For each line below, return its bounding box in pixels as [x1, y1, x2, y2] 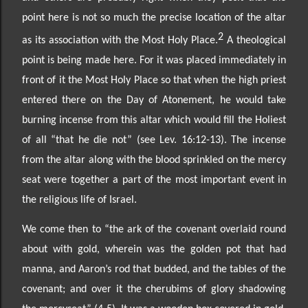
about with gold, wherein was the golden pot [22, 243, 246, 255]
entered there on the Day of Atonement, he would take [22, 94, 286, 106]
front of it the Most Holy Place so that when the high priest [22, 74, 286, 86]
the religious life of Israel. [22, 194, 137, 206]
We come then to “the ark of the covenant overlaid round [22, 223, 286, 235]
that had [245, 243, 287, 255]
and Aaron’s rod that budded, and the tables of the [58, 263, 286, 275]
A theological [227, 34, 287, 46]
